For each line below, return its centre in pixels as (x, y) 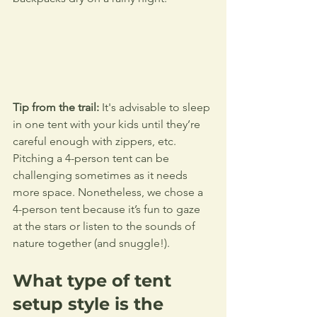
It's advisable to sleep (156, 108)
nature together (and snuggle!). (91, 243)
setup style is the (91, 304)
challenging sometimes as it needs (102, 175)
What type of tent (94, 281)
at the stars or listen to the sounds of (105, 226)
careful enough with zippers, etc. (96, 142)
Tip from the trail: (56, 108)
